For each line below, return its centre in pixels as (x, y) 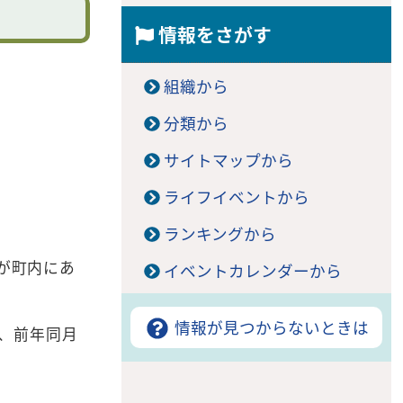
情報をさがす (212, 36)
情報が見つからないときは (269, 329)
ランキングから (219, 235)
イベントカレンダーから (252, 272)
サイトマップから (228, 161)
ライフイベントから (236, 198)
